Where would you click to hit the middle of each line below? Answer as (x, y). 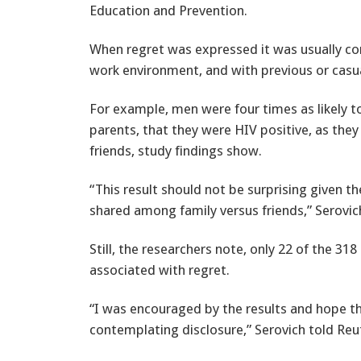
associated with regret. (160, 270)
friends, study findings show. (176, 150)
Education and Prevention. (168, 10)
